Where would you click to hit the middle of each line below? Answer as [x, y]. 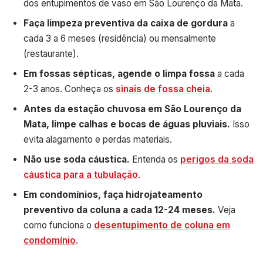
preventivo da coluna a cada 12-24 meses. [119, 210]
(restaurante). [51, 53]
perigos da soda [217, 159]
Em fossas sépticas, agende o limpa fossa [119, 73]
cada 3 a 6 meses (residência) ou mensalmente [120, 38]
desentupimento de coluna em [162, 225]
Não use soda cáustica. [77, 159]
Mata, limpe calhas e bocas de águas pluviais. [127, 124]
